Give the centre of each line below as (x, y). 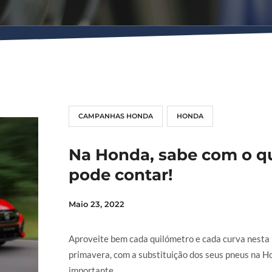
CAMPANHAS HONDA (115, 116)
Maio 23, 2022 (96, 204)
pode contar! (121, 175)
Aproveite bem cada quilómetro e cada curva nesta (169, 239)
